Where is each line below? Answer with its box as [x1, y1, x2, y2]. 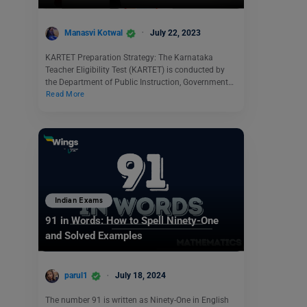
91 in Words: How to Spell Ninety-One [45, 214, 219, 228]
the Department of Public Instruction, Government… [45, 77, 234, 87]
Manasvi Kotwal [64, 27, 123, 38]
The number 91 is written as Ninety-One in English [45, 295, 229, 305]
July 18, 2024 [115, 271, 166, 281]
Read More [46, 90, 85, 99]
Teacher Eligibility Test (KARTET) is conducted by [45, 64, 225, 75]
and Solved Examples [45, 230, 143, 243]
